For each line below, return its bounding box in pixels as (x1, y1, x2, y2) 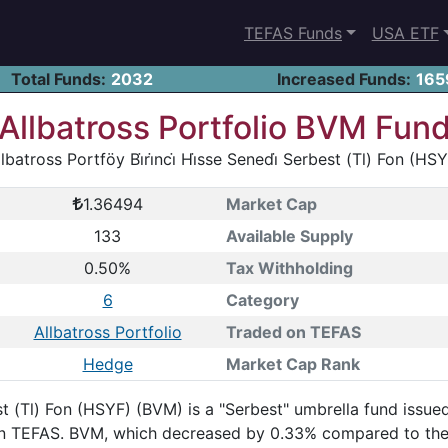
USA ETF (371, 23, 439, 43)
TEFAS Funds (243, 23, 342, 43)
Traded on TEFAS (225, 322, 361, 342)
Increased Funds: (277, 69, 411, 89)
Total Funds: (10, 69, 106, 89)
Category (225, 290, 299, 310)
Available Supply (225, 226, 353, 246)
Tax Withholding (225, 258, 353, 278)
